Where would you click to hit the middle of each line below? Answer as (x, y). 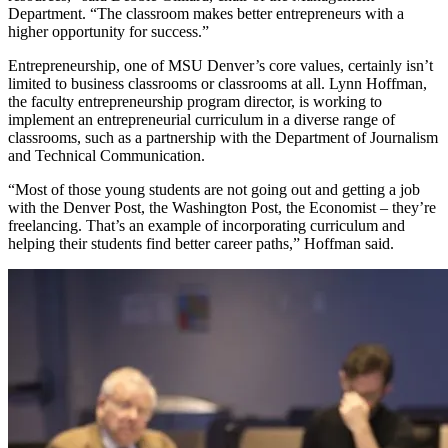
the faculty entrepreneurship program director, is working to (195, 102)
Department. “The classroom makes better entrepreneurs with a (206, 14)
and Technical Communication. (106, 156)
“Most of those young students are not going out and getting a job (214, 190)
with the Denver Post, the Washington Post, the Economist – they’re (222, 208)
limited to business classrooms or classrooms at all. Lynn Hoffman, (217, 84)
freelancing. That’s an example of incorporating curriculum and (206, 226)
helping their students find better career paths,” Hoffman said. (201, 244)
